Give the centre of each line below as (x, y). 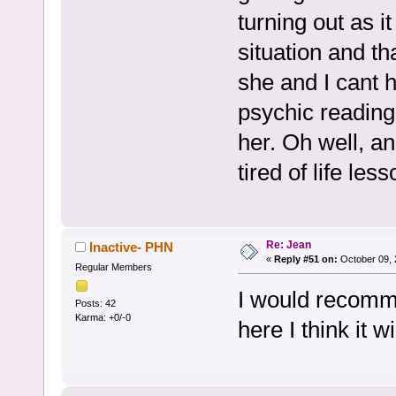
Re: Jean (288, 245)
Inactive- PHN (132, 247)
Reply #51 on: (305, 259)
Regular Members (113, 267)
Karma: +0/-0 (103, 317)
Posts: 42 (95, 303)
